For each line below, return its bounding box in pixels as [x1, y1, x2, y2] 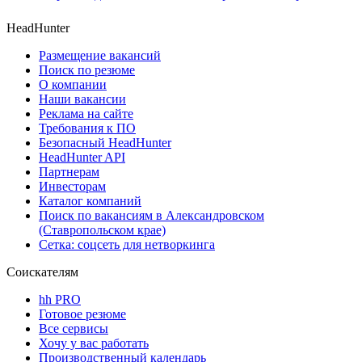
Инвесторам [39, 179, 106, 194]
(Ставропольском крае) [39, 223, 166, 238]
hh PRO [39, 293, 81, 307]
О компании [39, 78, 107, 92]
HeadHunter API [39, 150, 125, 165]
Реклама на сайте [39, 107, 133, 121]
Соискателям [6, 265, 78, 280]
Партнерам [39, 165, 99, 179]
